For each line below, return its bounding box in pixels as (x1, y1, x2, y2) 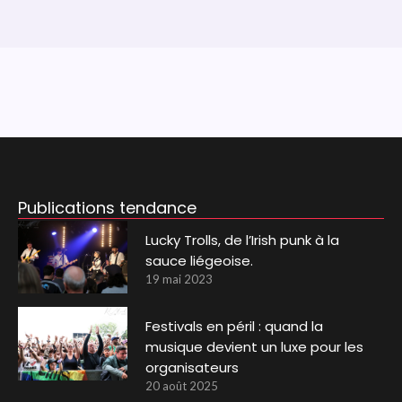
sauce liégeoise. (145, 250, 254, 270)
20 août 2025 (145, 379, 219, 394)
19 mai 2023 (145, 271, 214, 286)
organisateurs (145, 358, 240, 378)
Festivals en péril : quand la (145, 317, 324, 336)
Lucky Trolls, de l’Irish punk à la (145, 230, 340, 249)
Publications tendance (17, 196, 197, 219)
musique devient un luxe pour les (145, 337, 364, 357)
